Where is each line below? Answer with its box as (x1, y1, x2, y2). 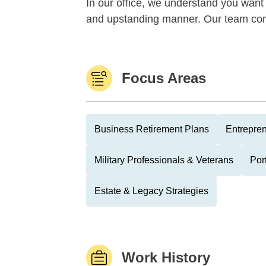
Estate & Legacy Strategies (94, 186, 208, 196)
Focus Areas (122, 70, 206, 86)
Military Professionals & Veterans (94, 155, 233, 165)
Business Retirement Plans (94, 124, 209, 134)
